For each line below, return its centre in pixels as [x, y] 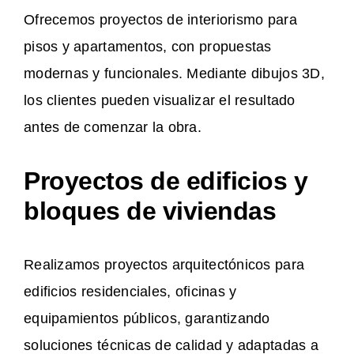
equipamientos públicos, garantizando [147, 319]
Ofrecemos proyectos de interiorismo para [160, 20]
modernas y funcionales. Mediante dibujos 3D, [174, 74]
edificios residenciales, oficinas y [130, 292]
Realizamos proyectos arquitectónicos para [164, 265]
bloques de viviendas [150, 211]
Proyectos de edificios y [166, 181]
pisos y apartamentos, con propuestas [148, 47]
